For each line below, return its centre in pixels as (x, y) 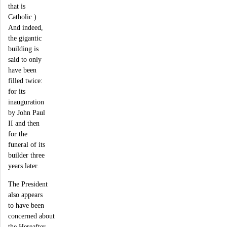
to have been (26, 205)
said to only (25, 60)
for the (18, 134)
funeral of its (27, 145)
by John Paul (27, 113)
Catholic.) (22, 17)
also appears (25, 194)
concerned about (31, 216)
